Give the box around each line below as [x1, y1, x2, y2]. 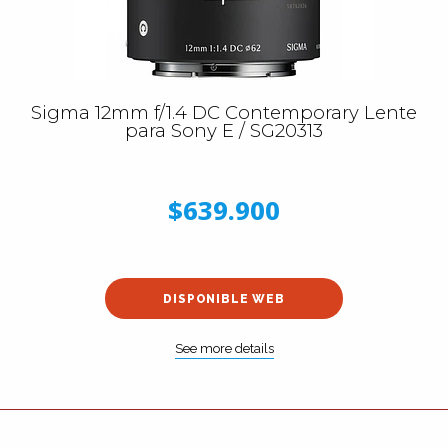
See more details [174, 340, 274, 356]
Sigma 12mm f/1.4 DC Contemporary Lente [31, 101, 417, 124]
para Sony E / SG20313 [125, 119, 323, 142]
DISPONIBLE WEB [163, 291, 285, 306]
